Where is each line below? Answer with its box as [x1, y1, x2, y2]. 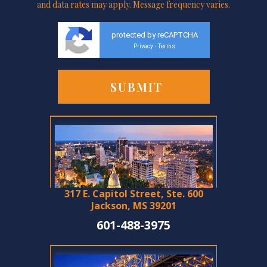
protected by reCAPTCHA [111, 30, 198, 40]
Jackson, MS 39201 [91, 199, 176, 213]
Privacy [133, 43, 153, 50]
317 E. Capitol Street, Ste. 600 [64, 187, 203, 201]
